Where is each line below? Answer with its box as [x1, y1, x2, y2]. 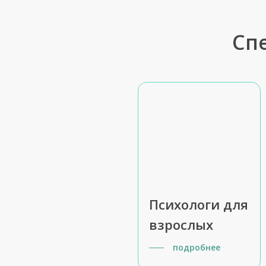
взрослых [148, 215, 213, 233]
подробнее [172, 241, 220, 253]
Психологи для [148, 195, 248, 213]
